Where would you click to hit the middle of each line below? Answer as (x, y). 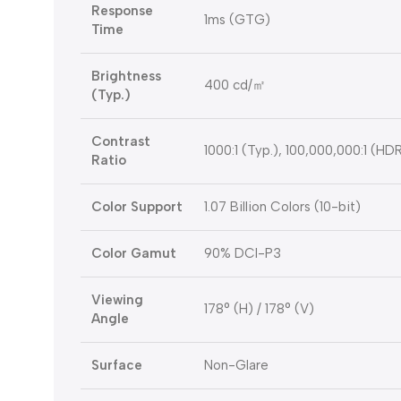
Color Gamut (134, 254)
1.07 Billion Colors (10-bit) (282, 207)
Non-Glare (236, 366)
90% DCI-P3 (243, 254)
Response (122, 11)
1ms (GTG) (237, 20)
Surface (117, 366)
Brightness (126, 77)
